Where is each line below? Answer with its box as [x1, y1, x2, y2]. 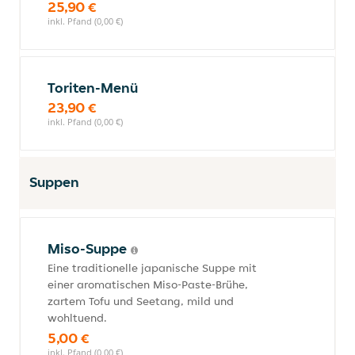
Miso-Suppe [48, 239, 131, 258]
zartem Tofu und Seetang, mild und [48, 294, 234, 308]
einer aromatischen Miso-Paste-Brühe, [48, 277, 248, 292]
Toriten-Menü [48, 78, 138, 97]
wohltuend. [48, 311, 107, 325]
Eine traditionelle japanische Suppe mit [48, 261, 257, 275]
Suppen [29, 173, 79, 191]
